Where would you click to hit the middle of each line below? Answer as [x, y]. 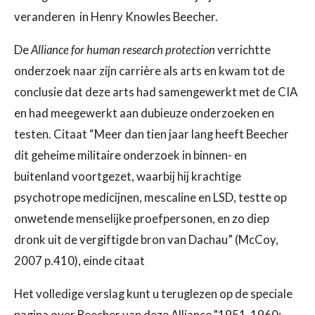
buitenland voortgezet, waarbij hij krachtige [128, 177]
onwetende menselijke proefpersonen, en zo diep [142, 219]
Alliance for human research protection [123, 50]
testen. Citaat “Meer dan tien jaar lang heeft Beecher [152, 135]
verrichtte [243, 50]
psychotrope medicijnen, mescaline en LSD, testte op [150, 198]
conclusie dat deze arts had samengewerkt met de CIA [156, 92]
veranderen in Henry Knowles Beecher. [116, 17]
